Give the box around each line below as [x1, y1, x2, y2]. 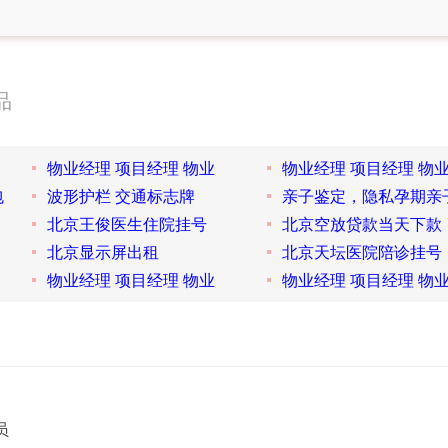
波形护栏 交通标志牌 [46, 185, 195, 207]
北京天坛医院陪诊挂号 [281, 241, 442, 263]
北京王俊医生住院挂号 [46, 213, 207, 235]
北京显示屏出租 [46, 241, 159, 263]
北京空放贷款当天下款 [281, 213, 442, 235]
